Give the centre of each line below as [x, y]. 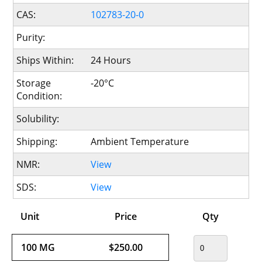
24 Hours [111, 61]
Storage [34, 83]
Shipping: [37, 142]
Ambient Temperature [139, 142]
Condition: [39, 96]
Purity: [31, 38]
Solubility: [38, 119]
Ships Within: [45, 61]
